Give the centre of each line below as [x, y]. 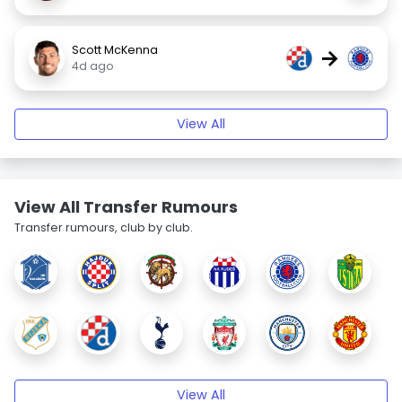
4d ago [93, 66]
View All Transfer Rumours [126, 207]
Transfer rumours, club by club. [104, 227]
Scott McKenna [115, 50]
